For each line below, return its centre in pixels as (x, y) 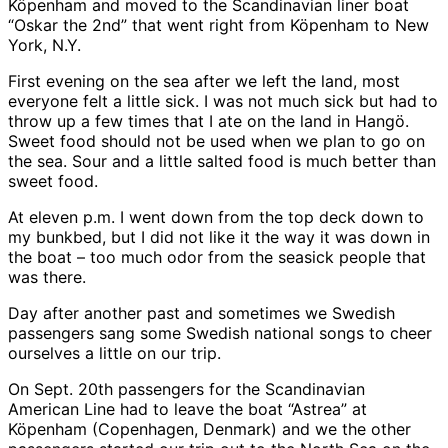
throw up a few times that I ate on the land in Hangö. (208, 120)
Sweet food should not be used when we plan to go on (216, 140)
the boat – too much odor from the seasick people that (217, 256)
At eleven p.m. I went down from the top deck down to (216, 216)
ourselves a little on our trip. (114, 352)
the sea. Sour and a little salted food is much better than (222, 160)
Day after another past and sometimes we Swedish (201, 312)
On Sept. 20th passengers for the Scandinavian (186, 388)
